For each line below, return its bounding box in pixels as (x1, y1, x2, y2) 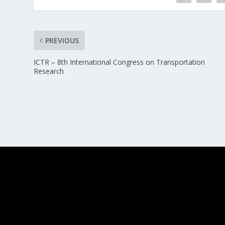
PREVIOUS (45, 36, 79, 46)
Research (34, 66, 64, 76)
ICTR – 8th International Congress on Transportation (34, 57, 205, 67)
